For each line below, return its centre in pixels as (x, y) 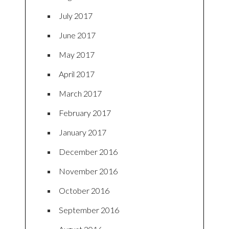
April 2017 (77, 74)
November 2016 (88, 171)
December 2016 (88, 151)
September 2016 (89, 210)
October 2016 (84, 190)
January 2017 (83, 132)
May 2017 (77, 54)
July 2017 (76, 15)
